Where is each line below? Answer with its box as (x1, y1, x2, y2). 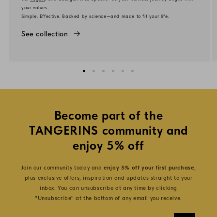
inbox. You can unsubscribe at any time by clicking (39, 184, 177, 191)
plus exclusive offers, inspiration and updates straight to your (24, 174, 193, 181)
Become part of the (54, 108, 163, 123)
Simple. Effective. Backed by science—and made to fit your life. (21, 13, 169, 19)
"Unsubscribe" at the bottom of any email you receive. (35, 194, 182, 201)
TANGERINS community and (29, 123, 188, 138)
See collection (21, 29, 68, 38)
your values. (21, 4, 49, 10)
